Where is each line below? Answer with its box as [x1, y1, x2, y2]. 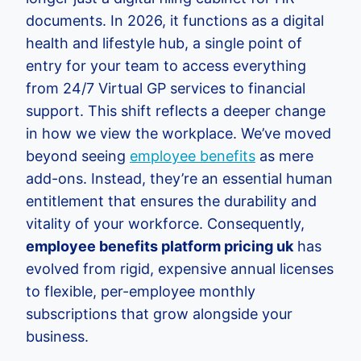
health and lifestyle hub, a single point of [26, 35, 302, 52]
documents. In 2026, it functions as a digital [26, 12, 324, 29]
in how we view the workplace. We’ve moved [26, 125, 331, 142]
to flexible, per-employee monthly [26, 283, 255, 300]
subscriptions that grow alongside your [26, 305, 293, 322]
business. [26, 328, 89, 345]
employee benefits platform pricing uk [26, 238, 293, 255]
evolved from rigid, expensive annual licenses [26, 260, 334, 277]
